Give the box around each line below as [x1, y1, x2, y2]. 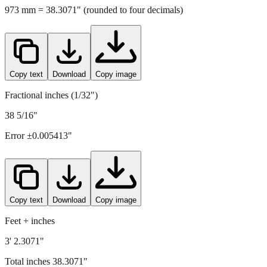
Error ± [5, 109, 32, 120]
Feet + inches [5, 194, 55, 205]
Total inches [5, 235, 52, 246]
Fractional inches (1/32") [5, 69, 98, 79]
